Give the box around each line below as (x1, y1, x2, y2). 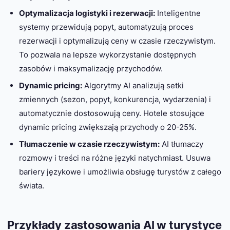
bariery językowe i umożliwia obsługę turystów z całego (18, 166, 221, 177)
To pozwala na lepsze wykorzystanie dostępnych (18, 49, 196, 60)
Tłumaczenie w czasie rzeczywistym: (18, 139, 160, 149)
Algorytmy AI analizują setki (82, 80, 184, 90)
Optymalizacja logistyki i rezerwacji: (18, 8, 155, 18)
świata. (18, 180, 44, 190)
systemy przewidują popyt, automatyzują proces (18, 22, 194, 32)
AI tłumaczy (159, 139, 203, 149)
